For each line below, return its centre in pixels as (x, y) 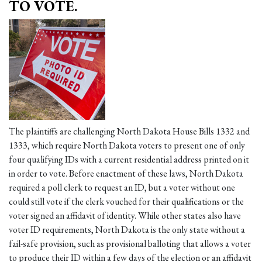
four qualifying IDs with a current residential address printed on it (129, 159)
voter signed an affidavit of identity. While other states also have (125, 216)
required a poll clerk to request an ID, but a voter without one (122, 187)
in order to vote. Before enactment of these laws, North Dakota (126, 173)
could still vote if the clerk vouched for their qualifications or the (126, 201)
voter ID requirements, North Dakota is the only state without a (127, 230)
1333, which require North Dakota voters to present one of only (127, 145)
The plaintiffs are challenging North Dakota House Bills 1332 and (129, 131)
